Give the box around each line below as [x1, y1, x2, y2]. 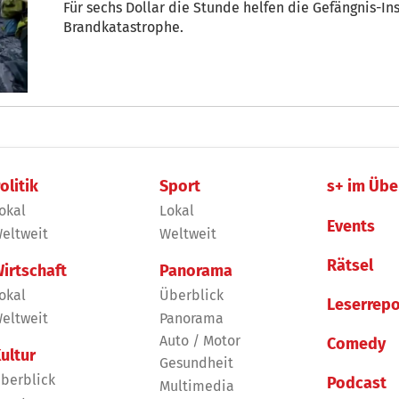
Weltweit [159, 224, 216, 242]
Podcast [327, 373, 387, 394]
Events [327, 216, 376, 236]
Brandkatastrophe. [63, 18, 183, 36]
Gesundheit [159, 354, 233, 372]
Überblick [159, 287, 224, 305]
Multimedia [159, 377, 234, 395]
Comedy [327, 334, 387, 354]
